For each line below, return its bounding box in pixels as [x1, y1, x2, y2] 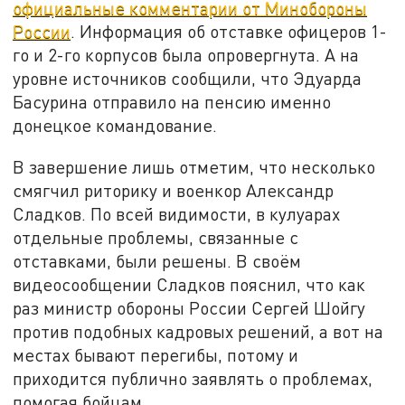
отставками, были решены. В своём [13, 250, 302, 271]
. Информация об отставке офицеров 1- [71, 21, 388, 42]
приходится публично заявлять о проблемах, [13, 367, 373, 389]
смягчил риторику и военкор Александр [13, 179, 334, 201]
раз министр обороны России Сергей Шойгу [13, 297, 366, 318]
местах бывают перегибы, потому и [13, 344, 299, 365]
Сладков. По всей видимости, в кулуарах [13, 202, 341, 224]
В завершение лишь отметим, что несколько [13, 155, 376, 177]
